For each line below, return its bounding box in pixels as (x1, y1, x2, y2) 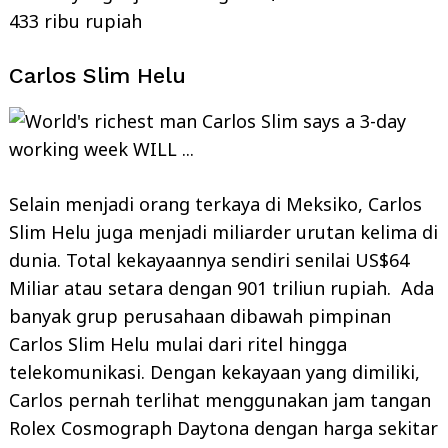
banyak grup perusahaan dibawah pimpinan (9, 303, 391, 328)
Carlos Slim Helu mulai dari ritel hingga (9, 331, 347, 356)
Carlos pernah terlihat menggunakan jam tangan (9, 387, 431, 412)
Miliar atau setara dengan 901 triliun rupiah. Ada (9, 275, 434, 300)
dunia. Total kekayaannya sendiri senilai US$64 (9, 247, 409, 272)
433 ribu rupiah (9, 8, 142, 33)
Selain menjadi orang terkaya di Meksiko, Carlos (9, 191, 422, 216)
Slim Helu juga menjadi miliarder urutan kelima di (9, 219, 438, 244)
